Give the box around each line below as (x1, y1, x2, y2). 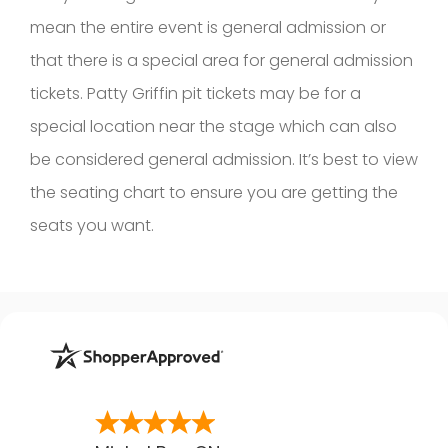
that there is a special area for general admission (30, 48, 413, 72)
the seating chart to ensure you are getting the (30, 180, 398, 204)
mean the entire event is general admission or (30, 15, 386, 39)
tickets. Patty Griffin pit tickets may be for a (30, 81, 361, 105)
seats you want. (30, 213, 154, 237)
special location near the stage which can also (30, 114, 397, 138)
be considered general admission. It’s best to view (30, 147, 418, 171)
